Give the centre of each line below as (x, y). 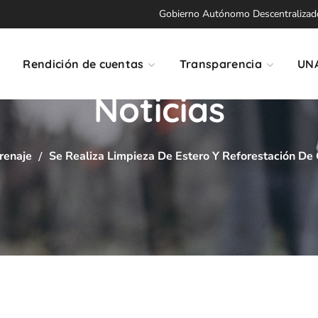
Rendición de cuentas (83, 64)
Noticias (159, 109)
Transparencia (220, 64)
